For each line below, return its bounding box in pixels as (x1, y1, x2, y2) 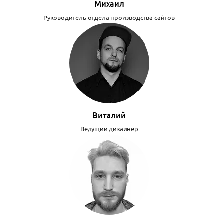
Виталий (92, 111, 126, 120)
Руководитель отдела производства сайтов (43, 14, 175, 21)
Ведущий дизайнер (80, 126, 138, 133)
